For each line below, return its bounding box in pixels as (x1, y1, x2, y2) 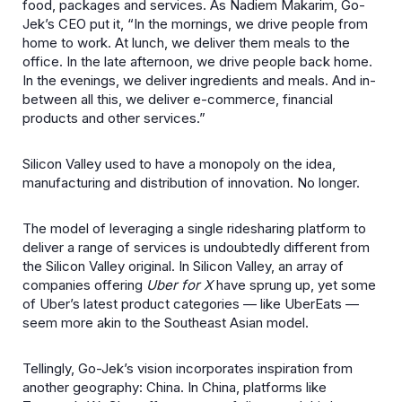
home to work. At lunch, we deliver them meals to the (22, 34, 350, 51)
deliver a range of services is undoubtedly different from (22, 239, 370, 256)
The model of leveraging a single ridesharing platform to (22, 220, 366, 237)
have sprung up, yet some (213, 276, 376, 293)
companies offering (22, 276, 146, 293)
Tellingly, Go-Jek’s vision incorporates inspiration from (22, 360, 353, 377)
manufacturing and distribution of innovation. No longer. (22, 174, 360, 191)
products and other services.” (22, 109, 205, 127)
